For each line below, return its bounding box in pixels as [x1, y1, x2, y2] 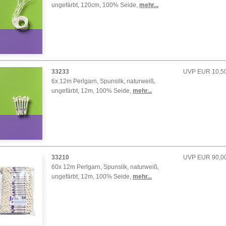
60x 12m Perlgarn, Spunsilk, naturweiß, [51, 163, 159, 171]
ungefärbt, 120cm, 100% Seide [51, 2, 136, 9]
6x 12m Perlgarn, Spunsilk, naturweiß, [51, 78, 155, 85]
